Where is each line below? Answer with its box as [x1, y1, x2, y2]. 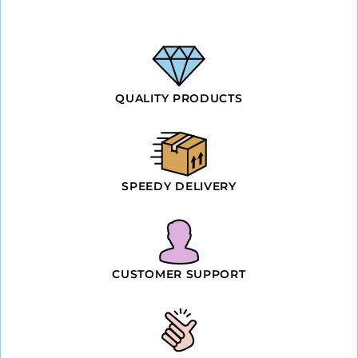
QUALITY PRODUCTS [115, 90, 243, 105]
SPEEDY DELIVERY [121, 178, 237, 193]
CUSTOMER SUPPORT [112, 266, 246, 281]
